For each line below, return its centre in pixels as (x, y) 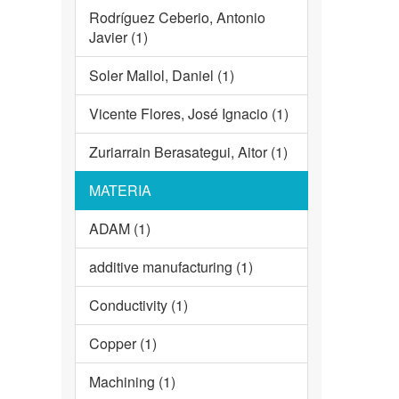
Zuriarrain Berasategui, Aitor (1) (188, 152)
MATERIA (120, 191)
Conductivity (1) (138, 305)
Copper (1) (122, 344)
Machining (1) (132, 382)
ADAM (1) (119, 229)
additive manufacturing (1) (171, 267)
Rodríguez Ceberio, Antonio (177, 18)
